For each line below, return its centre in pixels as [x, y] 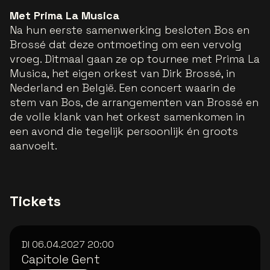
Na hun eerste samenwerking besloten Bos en [130, 30]
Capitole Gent [61, 259]
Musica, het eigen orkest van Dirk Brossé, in [122, 73]
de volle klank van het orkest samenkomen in [127, 117]
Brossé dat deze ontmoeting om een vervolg [126, 44]
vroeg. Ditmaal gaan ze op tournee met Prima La [135, 59]
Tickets [35, 201]
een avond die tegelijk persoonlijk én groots [124, 131]
